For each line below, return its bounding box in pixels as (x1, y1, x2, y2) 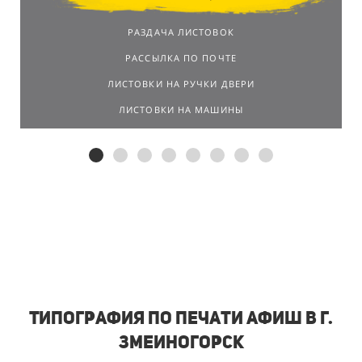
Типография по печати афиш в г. (29, 307, 333, 329)
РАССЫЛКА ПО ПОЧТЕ (125, 51, 237, 64)
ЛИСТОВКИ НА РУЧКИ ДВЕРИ (107, 77, 255, 90)
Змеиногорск (118, 331, 244, 353)
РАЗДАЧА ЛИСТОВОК (128, 25, 234, 38)
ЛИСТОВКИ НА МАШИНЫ (119, 103, 243, 116)
